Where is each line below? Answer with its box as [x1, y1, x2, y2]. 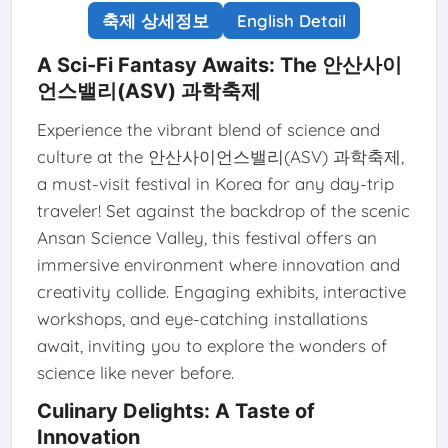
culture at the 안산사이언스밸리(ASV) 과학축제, [36, 146, 404, 168]
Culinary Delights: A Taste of [36, 399, 315, 424]
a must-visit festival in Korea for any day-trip [36, 173, 394, 195]
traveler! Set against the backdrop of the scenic [36, 200, 410, 222]
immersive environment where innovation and [36, 254, 400, 276]
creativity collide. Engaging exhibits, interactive [36, 281, 406, 303]
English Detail [237, 10, 346, 32]
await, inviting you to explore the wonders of [36, 335, 387, 357]
